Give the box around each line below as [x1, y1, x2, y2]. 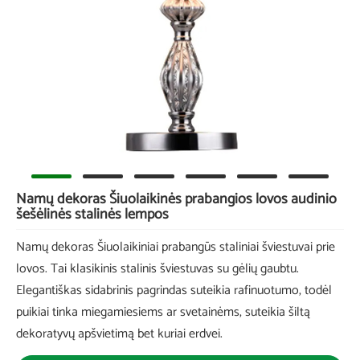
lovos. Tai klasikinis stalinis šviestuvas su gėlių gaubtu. [16, 258, 299, 280]
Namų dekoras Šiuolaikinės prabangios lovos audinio [16, 187, 337, 211]
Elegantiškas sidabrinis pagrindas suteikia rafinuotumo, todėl [16, 280, 332, 302]
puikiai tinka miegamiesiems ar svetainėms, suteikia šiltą [16, 301, 310, 324]
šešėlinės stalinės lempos [16, 202, 169, 227]
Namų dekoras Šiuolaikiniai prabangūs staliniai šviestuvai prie [16, 236, 335, 259]
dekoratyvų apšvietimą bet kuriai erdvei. [16, 323, 223, 346]
